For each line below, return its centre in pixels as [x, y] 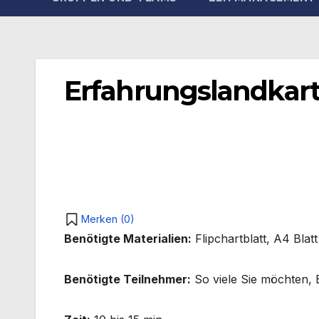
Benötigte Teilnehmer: [127, 279]
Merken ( [103, 219]
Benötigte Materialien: [128, 239]
